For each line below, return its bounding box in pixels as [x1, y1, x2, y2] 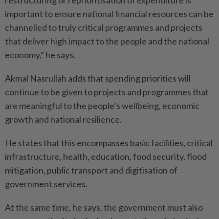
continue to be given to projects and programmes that [5, 87, 209, 97]
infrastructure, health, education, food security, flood [5, 151, 207, 162]
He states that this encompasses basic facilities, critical [5, 137, 213, 148]
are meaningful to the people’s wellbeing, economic [5, 100, 199, 111]
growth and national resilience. [5, 114, 122, 125]
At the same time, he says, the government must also [5, 202, 203, 213]
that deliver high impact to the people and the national [5, 36, 209, 46]
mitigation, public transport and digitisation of [5, 165, 177, 175]
